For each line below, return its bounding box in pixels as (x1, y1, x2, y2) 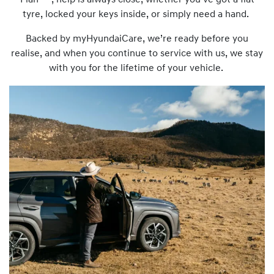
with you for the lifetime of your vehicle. (48, 64, 226, 73)
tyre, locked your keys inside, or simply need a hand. (23, 10, 251, 20)
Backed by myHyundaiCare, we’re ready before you (26, 34, 248, 44)
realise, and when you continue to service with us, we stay (11, 49, 263, 59)
